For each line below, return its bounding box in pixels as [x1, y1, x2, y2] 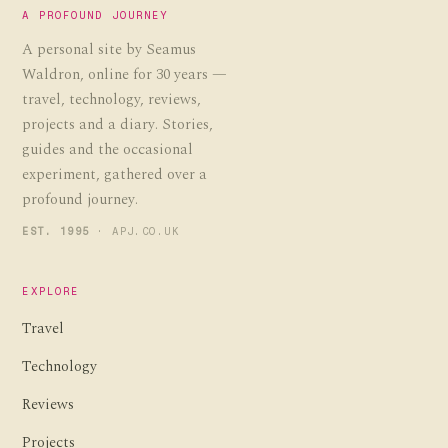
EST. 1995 [22, 224, 90, 238]
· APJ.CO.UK [89, 224, 180, 238]
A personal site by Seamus [22, 38, 197, 62]
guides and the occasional [22, 138, 194, 162]
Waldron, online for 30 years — [22, 63, 228, 87]
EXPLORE [22, 285, 80, 299]
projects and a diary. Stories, [22, 113, 214, 137]
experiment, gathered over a [22, 163, 208, 187]
